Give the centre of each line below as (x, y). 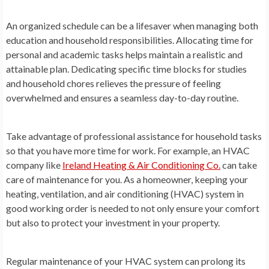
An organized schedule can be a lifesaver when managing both (132, 25)
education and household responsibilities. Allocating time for (130, 40)
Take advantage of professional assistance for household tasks (134, 136)
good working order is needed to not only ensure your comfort (133, 208)
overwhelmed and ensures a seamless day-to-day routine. (122, 97)
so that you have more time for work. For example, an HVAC (128, 150)
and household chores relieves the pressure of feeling (113, 83)
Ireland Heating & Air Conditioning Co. (141, 165)
